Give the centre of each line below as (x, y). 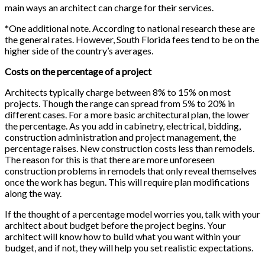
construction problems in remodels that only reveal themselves (131, 171)
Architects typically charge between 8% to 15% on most (118, 92)
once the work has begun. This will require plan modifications (127, 182)
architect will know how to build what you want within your (123, 237)
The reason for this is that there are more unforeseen (110, 160)
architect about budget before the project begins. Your (115, 225)
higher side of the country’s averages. (79, 51)
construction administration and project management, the (120, 137)
